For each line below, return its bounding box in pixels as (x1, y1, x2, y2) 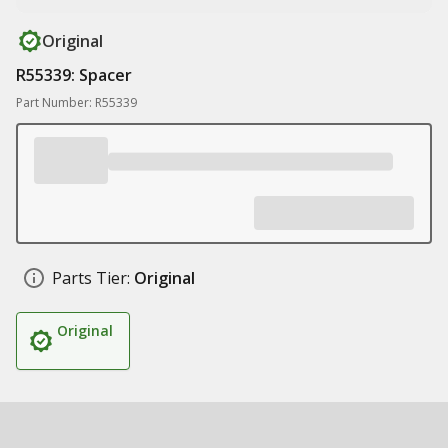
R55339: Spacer (16, 64, 132, 86)
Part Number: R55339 (16, 94, 137, 111)
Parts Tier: (52, 267, 130, 289)
